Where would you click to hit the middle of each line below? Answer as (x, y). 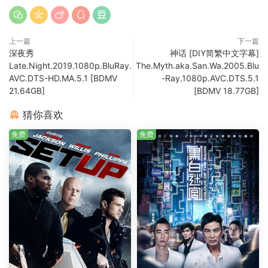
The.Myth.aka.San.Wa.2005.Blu (197, 66)
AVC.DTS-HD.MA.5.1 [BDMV (63, 78)
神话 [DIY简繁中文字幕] (214, 53)
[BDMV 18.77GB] (226, 91)
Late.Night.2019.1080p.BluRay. (70, 66)
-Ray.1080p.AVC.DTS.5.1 (210, 78)
